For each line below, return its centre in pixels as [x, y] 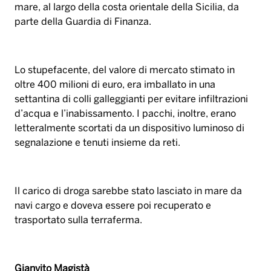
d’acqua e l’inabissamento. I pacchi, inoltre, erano [125, 114]
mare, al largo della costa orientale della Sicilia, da [127, 8]
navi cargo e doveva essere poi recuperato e [113, 206]
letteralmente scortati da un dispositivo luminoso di [129, 129]
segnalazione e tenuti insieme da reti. [97, 143]
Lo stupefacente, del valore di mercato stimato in [125, 71]
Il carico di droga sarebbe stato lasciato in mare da [128, 192]
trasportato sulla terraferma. [78, 221]
